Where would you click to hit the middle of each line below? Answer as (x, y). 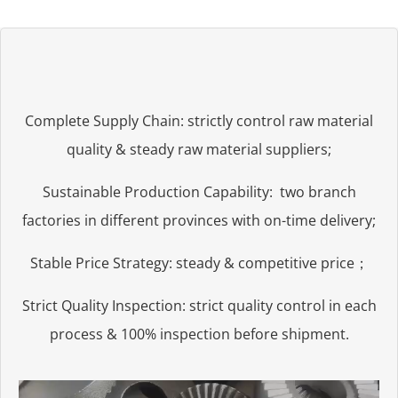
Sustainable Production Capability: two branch (199, 192)
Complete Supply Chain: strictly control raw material (199, 121)
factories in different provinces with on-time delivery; (199, 221)
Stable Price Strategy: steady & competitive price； (199, 263)
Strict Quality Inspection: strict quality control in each (199, 306)
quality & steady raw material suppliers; (199, 150)
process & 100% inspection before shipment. (199, 334)
